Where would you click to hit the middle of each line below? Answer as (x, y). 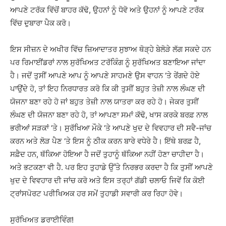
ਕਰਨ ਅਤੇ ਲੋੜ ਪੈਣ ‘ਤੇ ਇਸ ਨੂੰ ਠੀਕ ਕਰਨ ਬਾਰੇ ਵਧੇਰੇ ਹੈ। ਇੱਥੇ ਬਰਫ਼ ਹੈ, (105, 141)
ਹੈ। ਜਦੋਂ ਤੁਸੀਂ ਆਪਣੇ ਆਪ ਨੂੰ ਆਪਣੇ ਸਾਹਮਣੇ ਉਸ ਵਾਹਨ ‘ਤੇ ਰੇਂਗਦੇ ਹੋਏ (105, 75)
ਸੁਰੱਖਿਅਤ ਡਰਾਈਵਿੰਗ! (42, 220)
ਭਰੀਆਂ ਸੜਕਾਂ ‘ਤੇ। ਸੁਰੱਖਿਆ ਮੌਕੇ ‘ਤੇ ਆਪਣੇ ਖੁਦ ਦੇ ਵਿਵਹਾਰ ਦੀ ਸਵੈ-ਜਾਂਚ (111, 128)
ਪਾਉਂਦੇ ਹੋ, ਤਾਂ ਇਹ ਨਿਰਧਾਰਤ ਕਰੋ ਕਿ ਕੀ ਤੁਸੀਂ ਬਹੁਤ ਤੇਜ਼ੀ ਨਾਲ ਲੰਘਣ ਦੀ (108, 89)
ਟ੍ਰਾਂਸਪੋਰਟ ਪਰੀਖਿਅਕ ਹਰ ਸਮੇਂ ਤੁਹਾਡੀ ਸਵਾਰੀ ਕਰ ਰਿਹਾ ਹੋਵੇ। (97, 193)
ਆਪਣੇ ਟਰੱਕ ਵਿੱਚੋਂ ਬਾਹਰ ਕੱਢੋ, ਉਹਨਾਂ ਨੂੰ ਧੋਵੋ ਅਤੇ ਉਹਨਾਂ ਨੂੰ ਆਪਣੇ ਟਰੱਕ (107, 10)
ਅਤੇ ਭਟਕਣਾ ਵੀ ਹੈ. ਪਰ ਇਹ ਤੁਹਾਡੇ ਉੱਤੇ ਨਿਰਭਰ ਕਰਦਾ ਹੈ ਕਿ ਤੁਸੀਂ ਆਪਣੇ (111, 167)
